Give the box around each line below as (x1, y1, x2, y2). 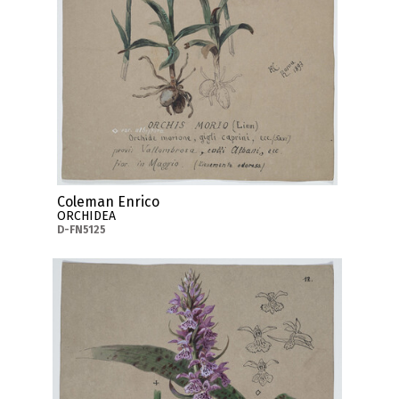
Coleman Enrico (56, 192, 159, 210)
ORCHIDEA (56, 208, 116, 224)
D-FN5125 (56, 223, 106, 236)
